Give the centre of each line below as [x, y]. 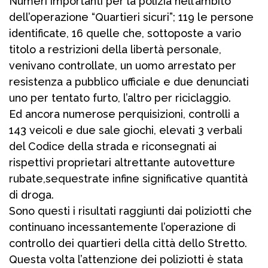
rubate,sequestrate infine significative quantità [128, 179]
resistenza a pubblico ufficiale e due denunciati [129, 82]
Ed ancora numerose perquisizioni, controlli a [124, 114]
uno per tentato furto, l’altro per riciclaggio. [120, 98]
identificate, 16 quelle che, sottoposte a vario [125, 33]
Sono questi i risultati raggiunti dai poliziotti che [130, 211]
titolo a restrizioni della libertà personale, [115, 50]
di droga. [31, 195]
